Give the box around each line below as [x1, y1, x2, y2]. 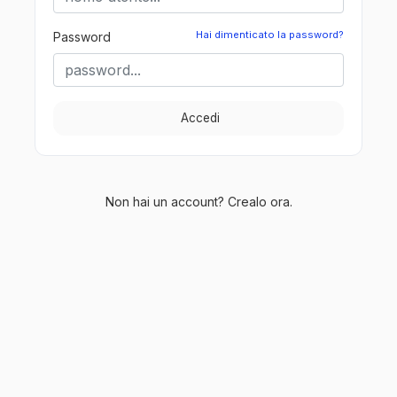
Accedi [181, 110, 220, 125]
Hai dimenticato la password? [196, 27, 344, 41]
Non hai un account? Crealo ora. [105, 193, 292, 209]
